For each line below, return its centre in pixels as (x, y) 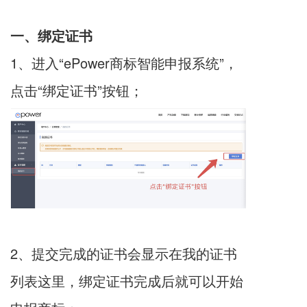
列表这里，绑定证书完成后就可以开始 (127, 280)
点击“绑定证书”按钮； (83, 90)
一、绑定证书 (51, 35)
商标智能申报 (151, 63)
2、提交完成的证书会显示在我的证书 (124, 253)
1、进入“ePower (60, 63)
